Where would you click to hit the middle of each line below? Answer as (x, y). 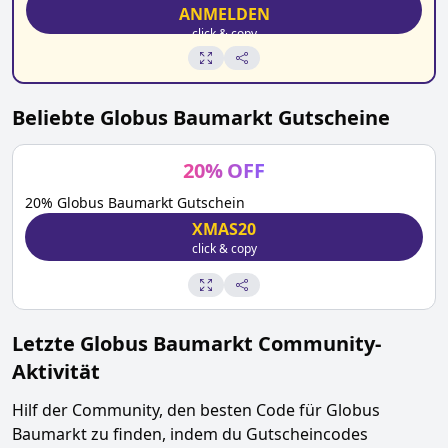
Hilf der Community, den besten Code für (169, 410)
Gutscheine (331, 117)
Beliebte (56, 117)
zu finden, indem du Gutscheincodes (227, 434)
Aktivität (56, 371)
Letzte (46, 343)
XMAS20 (224, 229)
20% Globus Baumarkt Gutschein (135, 202)
